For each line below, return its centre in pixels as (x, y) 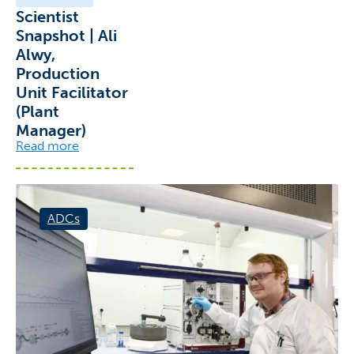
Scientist (47, 17)
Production (58, 74)
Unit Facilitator (72, 93)
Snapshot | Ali (66, 36)
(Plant (38, 112)
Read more (47, 146)
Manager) (51, 131)
